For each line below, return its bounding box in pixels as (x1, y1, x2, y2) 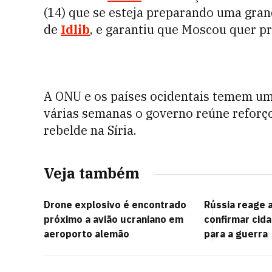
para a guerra (204, 228, 268, 240)
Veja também (44, 163, 139, 183)
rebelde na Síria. (44, 122, 137, 138)
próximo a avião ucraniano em (44, 213, 183, 225)
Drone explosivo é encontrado (44, 199, 186, 211)
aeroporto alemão (44, 228, 129, 240)
